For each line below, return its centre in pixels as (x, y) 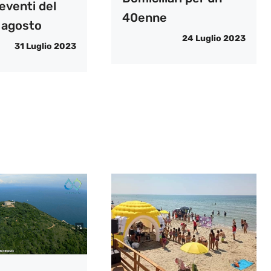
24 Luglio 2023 (214, 38)
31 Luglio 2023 (45, 46)
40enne (144, 17)
